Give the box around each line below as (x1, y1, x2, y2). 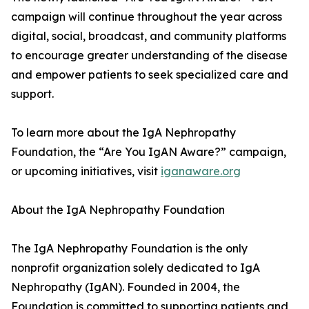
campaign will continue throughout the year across (11, 10, 282, 24)
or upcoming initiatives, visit (11, 164, 161, 179)
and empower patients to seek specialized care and (11, 68, 288, 82)
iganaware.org (161, 164, 241, 179)
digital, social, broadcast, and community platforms (11, 29, 286, 43)
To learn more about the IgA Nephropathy (11, 126, 236, 140)
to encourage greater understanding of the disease (11, 48, 288, 63)
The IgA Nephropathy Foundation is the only (11, 241, 248, 256)
